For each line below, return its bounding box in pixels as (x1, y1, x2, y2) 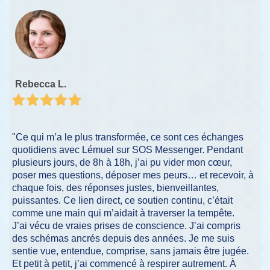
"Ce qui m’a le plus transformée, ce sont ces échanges (12, 131, 243, 142)
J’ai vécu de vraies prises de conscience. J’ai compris (12, 220, 240, 231)
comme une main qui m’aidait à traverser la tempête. (12, 207, 234, 218)
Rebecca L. (15, 79, 66, 90)
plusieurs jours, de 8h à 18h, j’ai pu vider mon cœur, (12, 157, 232, 168)
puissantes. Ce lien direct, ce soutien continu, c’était (12, 195, 233, 206)
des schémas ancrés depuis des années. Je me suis (12, 233, 234, 243)
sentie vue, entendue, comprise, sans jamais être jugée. (12, 245, 249, 256)
